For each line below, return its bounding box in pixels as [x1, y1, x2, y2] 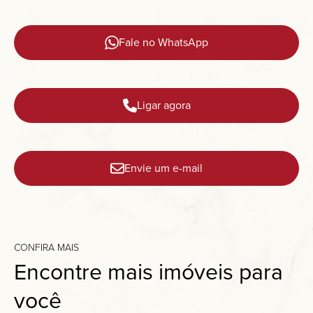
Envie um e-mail [124, 159, 203, 176]
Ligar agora [136, 96, 191, 113]
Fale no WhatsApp [119, 34, 208, 50]
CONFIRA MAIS [14, 240, 79, 255]
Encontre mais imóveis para [14, 254, 283, 289]
